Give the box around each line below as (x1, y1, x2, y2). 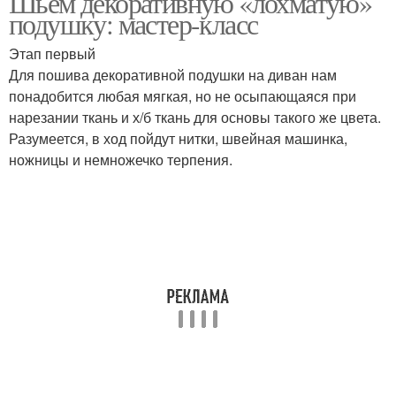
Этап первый (9, 43, 95, 64)
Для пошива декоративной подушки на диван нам (9, 65, 337, 85)
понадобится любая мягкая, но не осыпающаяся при (9, 86, 356, 106)
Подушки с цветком (231, 70, 354, 88)
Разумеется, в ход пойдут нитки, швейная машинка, (9, 128, 347, 148)
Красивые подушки (42, 70, 164, 88)
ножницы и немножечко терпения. (9, 149, 232, 170)
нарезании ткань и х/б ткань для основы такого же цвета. (9, 107, 381, 127)
